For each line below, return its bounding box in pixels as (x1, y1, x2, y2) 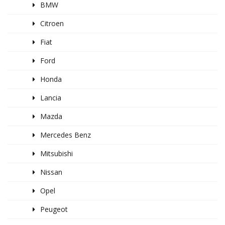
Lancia (40, 93, 61, 103)
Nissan (40, 167, 62, 177)
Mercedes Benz (40, 130, 91, 140)
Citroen (40, 19, 64, 29)
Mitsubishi (40, 149, 73, 159)
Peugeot (40, 204, 68, 214)
